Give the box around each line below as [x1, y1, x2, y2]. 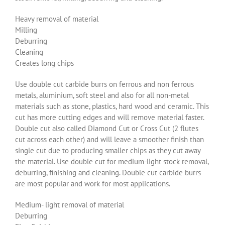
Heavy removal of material [15, 14, 98, 24]
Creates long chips [15, 58, 74, 68]
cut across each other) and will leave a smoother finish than [15, 134, 204, 144]
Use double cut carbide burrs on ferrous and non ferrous [15, 79, 194, 89]
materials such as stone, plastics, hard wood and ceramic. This [15, 101, 209, 111]
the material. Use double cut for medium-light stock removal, [15, 156, 208, 166]
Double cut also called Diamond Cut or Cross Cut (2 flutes [15, 123, 198, 133]
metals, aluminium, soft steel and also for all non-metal [15, 90, 189, 100]
